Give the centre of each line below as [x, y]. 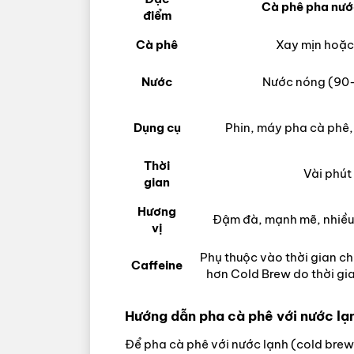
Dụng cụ [157, 128]
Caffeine [157, 265]
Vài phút [327, 174]
